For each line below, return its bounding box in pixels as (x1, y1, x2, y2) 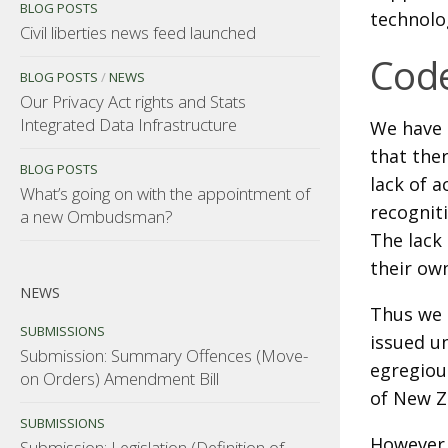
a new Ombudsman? (20, 204, 173, 228)
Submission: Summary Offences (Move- (20, 343, 308, 367)
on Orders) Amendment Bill (20, 366, 219, 390)
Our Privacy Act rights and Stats (20, 89, 246, 113)
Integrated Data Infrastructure (20, 112, 237, 136)
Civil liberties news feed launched (20, 20, 256, 44)
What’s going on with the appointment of (20, 181, 310, 205)
